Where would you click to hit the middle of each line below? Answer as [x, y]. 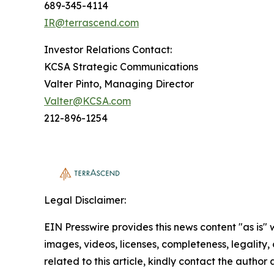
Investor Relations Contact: [108, 49]
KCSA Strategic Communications [121, 66]
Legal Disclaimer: [85, 200]
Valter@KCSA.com [87, 101]
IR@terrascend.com [91, 22]
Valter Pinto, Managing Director [119, 83]
